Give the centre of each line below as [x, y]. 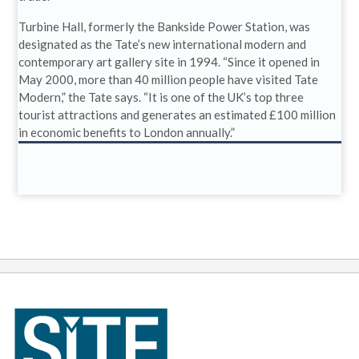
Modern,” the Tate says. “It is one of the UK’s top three [161, 97]
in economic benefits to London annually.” [126, 132]
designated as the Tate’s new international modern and [162, 44]
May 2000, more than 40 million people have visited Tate [168, 79]
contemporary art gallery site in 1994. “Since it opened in [169, 61]
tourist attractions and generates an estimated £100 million [177, 114]
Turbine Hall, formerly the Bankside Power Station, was [164, 26]
